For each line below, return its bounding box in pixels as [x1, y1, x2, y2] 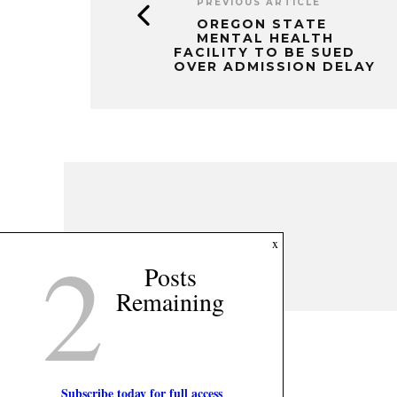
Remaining [116, 284, 224, 318]
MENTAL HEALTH [197, 30, 334, 46]
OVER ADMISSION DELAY [174, 58, 376, 74]
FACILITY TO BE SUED [174, 44, 355, 60]
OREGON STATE [197, 16, 327, 32]
